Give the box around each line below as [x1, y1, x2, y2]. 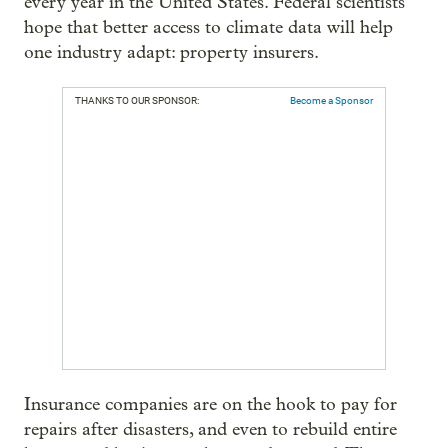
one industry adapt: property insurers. [24, 42, 319, 64]
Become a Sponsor [290, 95, 373, 107]
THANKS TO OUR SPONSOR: [75, 95, 199, 107]
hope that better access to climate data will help [24, 17, 393, 39]
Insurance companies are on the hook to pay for [24, 394, 397, 416]
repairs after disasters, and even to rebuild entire [24, 419, 397, 441]
